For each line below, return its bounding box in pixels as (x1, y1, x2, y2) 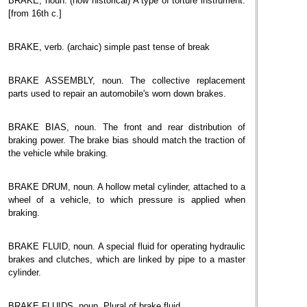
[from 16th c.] (8, 8, 62, 19)
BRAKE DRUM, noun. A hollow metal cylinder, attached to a (8, 182, 245, 192)
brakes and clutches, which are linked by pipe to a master (8, 254, 245, 265)
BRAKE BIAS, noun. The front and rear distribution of (8, 122, 245, 132)
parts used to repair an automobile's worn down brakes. (8, 88, 226, 99)
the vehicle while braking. (8, 148, 108, 158)
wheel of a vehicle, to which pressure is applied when (8, 195, 245, 205)
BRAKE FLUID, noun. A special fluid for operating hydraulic (8, 241, 245, 251)
